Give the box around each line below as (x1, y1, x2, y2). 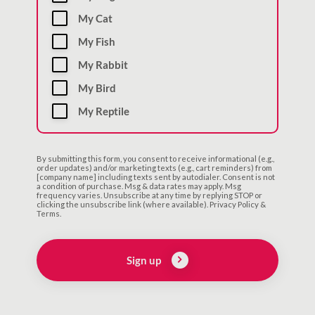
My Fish (77, 34, 115, 48)
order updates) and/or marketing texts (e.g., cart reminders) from (36, 163, 272, 173)
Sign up (127, 253, 162, 266)
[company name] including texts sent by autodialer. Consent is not (36, 172, 275, 182)
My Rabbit (77, 58, 128, 71)
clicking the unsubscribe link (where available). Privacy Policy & (36, 200, 266, 210)
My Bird (77, 81, 116, 94)
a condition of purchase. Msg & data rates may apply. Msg (36, 181, 241, 191)
